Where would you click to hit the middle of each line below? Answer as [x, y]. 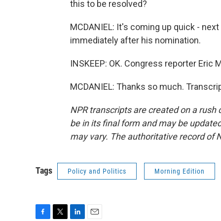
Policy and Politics [97, 171]
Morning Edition [180, 171]
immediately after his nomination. [135, 40]
